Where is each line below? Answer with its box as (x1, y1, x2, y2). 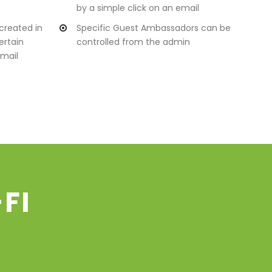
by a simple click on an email (76, 2, 199, 15)
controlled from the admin (76, 36, 190, 49)
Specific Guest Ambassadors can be (76, 22, 231, 35)
